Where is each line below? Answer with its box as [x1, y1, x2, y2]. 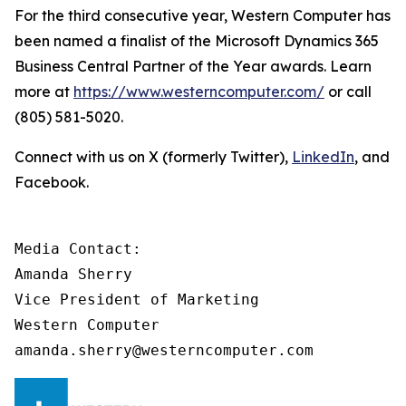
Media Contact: [14, 239, 150, 257]
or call [324, 82, 372, 101]
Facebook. [14, 172, 89, 191]
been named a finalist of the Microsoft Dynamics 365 [14, 31, 379, 50]
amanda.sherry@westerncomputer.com [14, 341, 314, 359]
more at [14, 82, 73, 101]
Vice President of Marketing [14, 290, 268, 308]
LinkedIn [292, 147, 354, 166]
